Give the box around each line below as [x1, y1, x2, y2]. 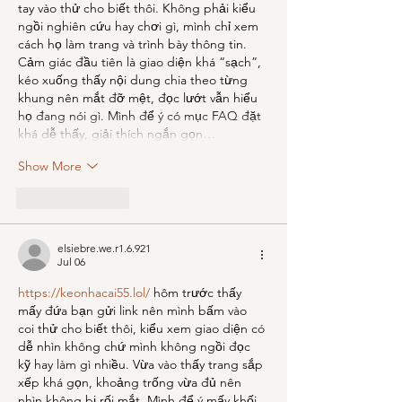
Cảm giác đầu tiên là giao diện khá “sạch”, [18, 54, 265, 70]
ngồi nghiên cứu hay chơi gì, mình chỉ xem [18, 18, 262, 34]
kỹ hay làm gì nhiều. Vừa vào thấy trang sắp [18, 356, 267, 372]
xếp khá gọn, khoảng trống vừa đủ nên [18, 374, 245, 390]
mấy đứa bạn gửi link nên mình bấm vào [18, 302, 250, 319]
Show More [18, 157, 82, 174]
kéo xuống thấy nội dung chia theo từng [18, 72, 251, 88]
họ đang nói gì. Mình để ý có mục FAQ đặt [18, 108, 265, 124]
